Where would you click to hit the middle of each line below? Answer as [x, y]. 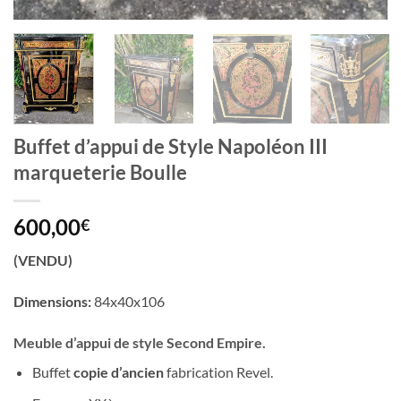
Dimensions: [52, 302]
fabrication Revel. [218, 372]
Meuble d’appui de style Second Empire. [140, 343]
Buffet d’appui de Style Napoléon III [171, 147]
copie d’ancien [118, 372]
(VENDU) [43, 260]
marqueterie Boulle [100, 173]
